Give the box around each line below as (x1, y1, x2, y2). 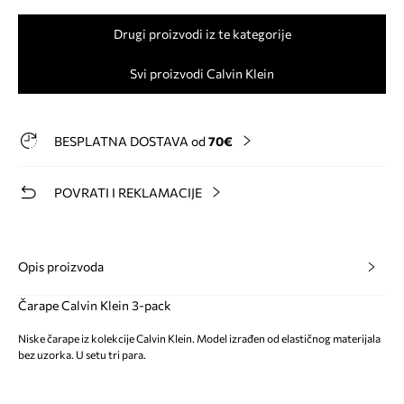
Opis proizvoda (18, 258, 104, 274)
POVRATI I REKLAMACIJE (54, 184, 202, 200)
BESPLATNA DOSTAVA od (54, 133, 208, 149)
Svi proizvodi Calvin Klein (130, 65, 274, 81)
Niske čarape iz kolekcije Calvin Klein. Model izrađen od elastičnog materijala (18, 331, 381, 344)
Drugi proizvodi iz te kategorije (113, 25, 291, 41)
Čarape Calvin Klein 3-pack (18, 297, 171, 313)
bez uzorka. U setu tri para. (18, 347, 146, 361)
